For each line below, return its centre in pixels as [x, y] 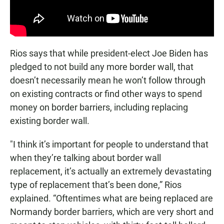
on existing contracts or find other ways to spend [106, 93]
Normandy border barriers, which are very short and [112, 211]
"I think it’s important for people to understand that [109, 144]
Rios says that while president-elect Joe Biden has [109, 53]
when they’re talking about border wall [85, 157]
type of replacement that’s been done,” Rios [96, 184]
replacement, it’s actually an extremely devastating [111, 171]
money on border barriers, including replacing [99, 107]
